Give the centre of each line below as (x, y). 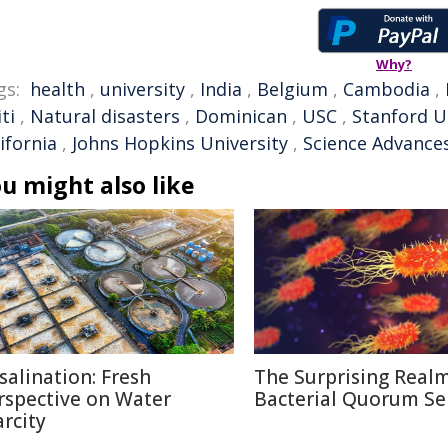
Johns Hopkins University (180, 143)
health (57, 89)
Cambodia (386, 89)
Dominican (241, 116)
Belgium (292, 89)
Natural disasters (105, 116)
